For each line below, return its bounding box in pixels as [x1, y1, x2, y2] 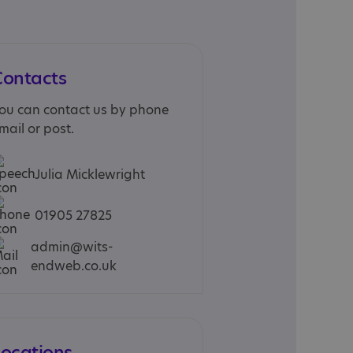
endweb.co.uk [31, 257, 117, 275]
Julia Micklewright [35, 165, 146, 184]
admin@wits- [31, 238, 114, 256]
